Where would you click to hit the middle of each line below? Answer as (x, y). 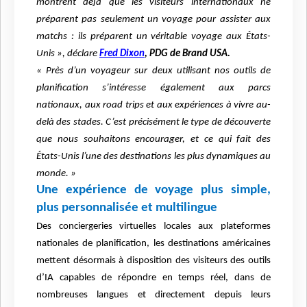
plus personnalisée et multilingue (127, 208)
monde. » (56, 174)
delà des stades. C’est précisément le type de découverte (153, 123)
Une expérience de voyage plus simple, (153, 191)
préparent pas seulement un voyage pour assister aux (153, 20)
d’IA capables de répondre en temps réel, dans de (153, 278)
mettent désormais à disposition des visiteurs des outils (153, 261)
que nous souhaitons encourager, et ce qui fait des (153, 140)
